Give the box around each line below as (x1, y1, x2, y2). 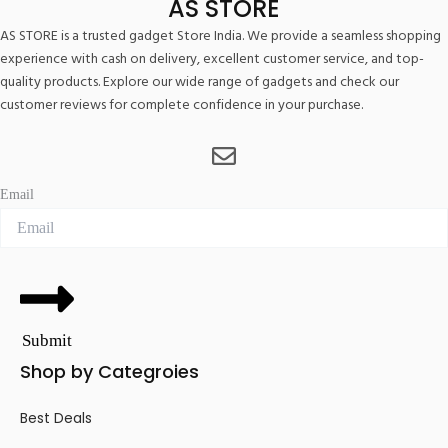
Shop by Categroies (20, 358, 199, 384)
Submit (22, 331, 72, 351)
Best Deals (20, 408, 92, 429)
